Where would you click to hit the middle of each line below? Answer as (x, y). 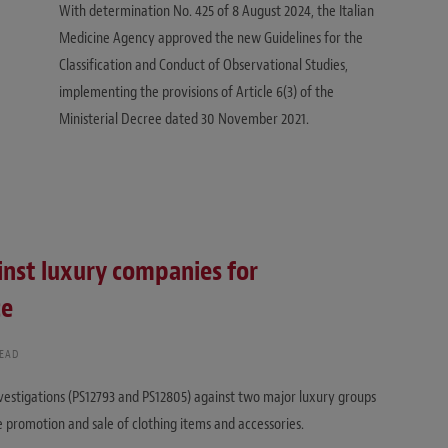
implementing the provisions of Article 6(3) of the (196, 92)
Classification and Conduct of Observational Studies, (203, 65)
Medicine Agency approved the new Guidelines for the (211, 38)
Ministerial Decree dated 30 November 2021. (184, 119)
